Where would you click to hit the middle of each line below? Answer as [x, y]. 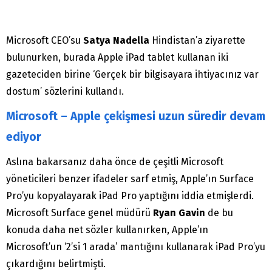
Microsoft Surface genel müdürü [80, 213]
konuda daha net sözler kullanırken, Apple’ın [107, 230]
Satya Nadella [116, 41]
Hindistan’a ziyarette [197, 41]
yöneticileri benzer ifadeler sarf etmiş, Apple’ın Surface [130, 179]
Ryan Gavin [180, 213]
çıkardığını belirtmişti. [56, 264]
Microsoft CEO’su [45, 41]
